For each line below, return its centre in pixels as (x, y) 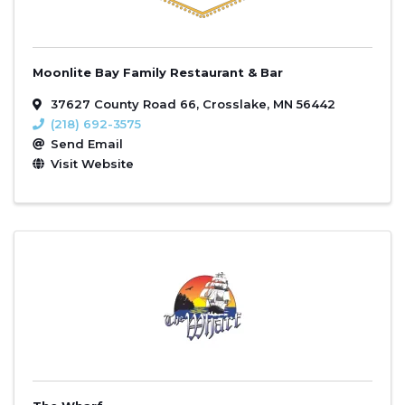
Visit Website (92, 163)
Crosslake (235, 104)
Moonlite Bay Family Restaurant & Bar (158, 72)
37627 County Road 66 (123, 104)
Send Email (87, 143)
